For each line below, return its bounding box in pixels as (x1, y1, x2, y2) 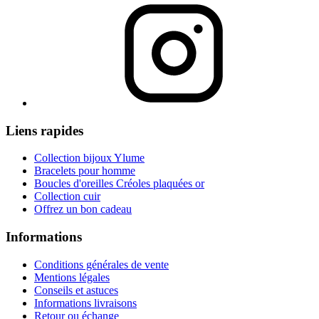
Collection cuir (34, 190, 100, 203)
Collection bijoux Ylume (34, 152, 145, 164)
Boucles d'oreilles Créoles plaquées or (34, 177, 204, 190)
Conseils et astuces (34, 283, 118, 296)
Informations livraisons (34, 296, 137, 309)
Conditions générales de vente (34, 258, 169, 271)
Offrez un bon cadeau (34, 203, 132, 216)
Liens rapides (6, 122, 83, 138)
